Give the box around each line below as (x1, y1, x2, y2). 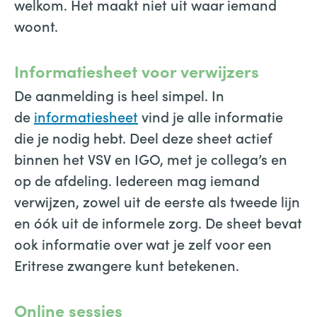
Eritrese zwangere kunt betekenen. (14, 255, 239, 275)
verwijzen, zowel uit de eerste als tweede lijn (14, 191, 300, 211)
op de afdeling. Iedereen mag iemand (14, 170, 260, 190)
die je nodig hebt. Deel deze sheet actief (14, 127, 272, 147)
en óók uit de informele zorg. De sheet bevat (14, 212, 302, 232)
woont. (14, 16, 58, 35)
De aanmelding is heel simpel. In (14, 85, 224, 105)
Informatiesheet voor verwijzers (14, 59, 259, 82)
